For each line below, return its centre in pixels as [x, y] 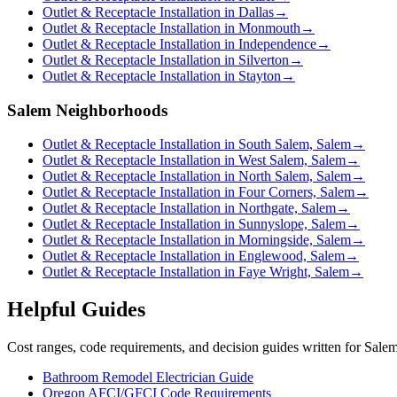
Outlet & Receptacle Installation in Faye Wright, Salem [196, 272]
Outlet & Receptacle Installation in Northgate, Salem [189, 208]
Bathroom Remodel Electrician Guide [148, 378]
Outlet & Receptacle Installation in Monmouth [171, 28]
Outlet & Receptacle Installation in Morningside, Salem [197, 240]
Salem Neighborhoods [87, 110]
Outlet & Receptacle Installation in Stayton [162, 76]
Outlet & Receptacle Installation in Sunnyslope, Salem [194, 224]
